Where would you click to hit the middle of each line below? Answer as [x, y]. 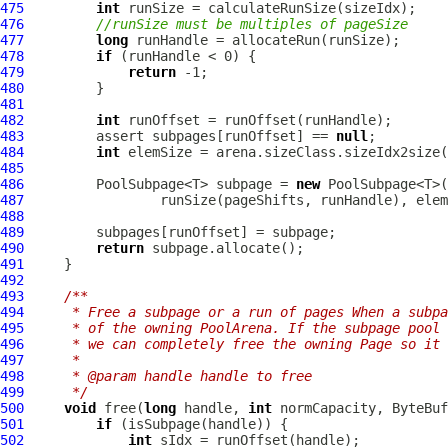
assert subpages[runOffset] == [180, 136]
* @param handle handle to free [172, 376]
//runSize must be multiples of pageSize [252, 24]
